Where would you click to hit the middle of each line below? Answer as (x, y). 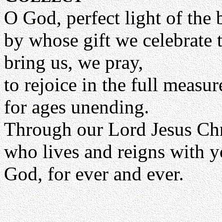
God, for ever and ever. (94, 174)
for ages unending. (77, 107)
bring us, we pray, (74, 62)
